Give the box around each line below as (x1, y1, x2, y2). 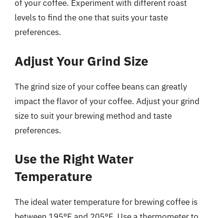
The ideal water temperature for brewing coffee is (15, 197, 198, 207)
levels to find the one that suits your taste (15, 12, 168, 23)
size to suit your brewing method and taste (15, 110, 172, 121)
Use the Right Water (15, 150, 134, 167)
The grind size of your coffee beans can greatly (15, 81, 187, 92)
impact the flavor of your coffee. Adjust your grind (15, 95, 200, 107)
